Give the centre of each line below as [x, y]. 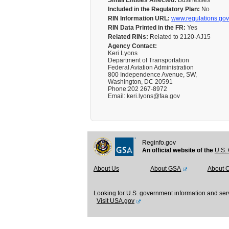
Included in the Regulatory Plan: [154, 9]
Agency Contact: [132, 46]
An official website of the [178, 150]
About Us [106, 169]
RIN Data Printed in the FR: [147, 28]
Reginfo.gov [159, 143]
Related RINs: [128, 37]
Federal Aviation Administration [151, 67]
